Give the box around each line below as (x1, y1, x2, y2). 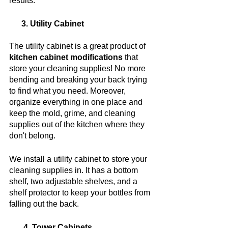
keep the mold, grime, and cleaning (9, 108, 137, 118)
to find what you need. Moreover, (9, 86, 128, 95)
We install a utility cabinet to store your (9, 154, 149, 163)
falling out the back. (9, 199, 79, 208)
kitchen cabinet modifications (9, 52, 123, 62)
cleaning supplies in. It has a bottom (9, 165, 140, 175)
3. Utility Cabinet (21, 19, 84, 28)
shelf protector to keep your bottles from (9, 188, 152, 197)
